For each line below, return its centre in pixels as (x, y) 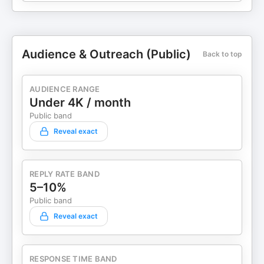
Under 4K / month (80, 103)
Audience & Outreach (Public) (106, 54)
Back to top (222, 54)
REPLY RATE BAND (65, 174)
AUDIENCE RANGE (65, 89)
